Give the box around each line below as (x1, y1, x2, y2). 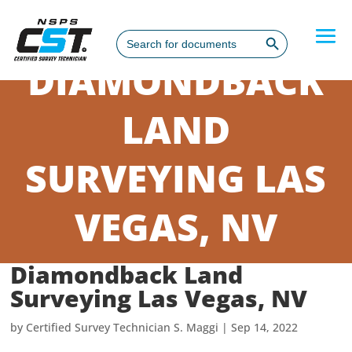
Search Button (258, 22, 291, 36)
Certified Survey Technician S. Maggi (26, 319, 219, 335)
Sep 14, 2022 (231, 319, 299, 335)
